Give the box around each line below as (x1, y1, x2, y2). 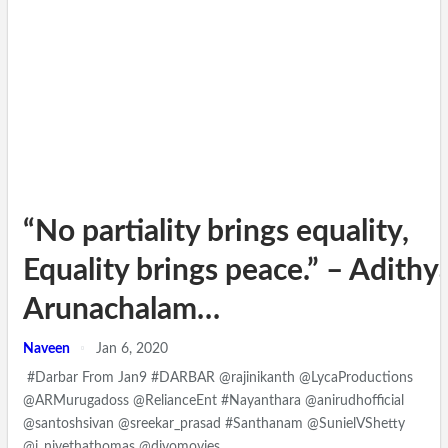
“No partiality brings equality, (23, 216, 409, 247)
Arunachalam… (23, 294, 220, 325)
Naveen (23, 341, 73, 356)
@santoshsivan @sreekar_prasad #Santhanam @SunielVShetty (23, 416, 405, 431)
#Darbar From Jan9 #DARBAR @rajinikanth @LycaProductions (23, 370, 413, 385)
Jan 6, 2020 (96, 341, 168, 356)
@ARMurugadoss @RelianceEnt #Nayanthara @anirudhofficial (23, 393, 404, 408)
